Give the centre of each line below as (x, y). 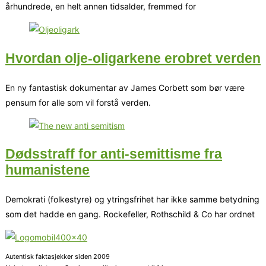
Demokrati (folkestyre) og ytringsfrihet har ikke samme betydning (132, 199)
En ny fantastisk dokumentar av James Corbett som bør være (125, 87)
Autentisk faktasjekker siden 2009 (58, 257)
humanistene (47, 170)
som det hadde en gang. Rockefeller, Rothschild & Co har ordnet (130, 214)
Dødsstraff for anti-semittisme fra (114, 154)
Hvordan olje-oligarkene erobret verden (133, 58)
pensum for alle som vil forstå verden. (78, 102)
